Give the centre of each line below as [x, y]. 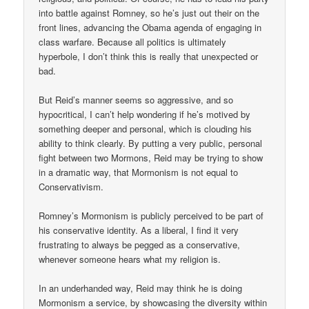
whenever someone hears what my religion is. [130, 259]
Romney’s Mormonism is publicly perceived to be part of [151, 215]
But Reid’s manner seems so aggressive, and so [136, 99]
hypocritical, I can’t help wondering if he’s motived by [145, 114]
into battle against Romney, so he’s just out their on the [149, 12]
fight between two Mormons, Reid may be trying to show [151, 157]
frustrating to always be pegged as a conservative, [140, 244]
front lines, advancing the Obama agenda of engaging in [150, 27]
